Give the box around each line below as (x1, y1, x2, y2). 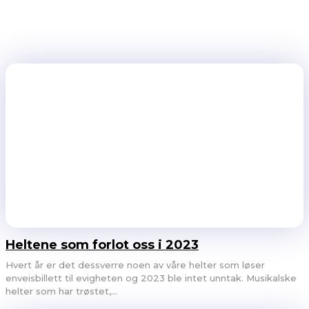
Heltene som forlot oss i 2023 (6, 237, 199, 252)
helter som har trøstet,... (6, 285, 117, 297)
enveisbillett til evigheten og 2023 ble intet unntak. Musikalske (6, 272, 297, 283)
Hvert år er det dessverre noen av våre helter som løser (6, 259, 265, 270)
